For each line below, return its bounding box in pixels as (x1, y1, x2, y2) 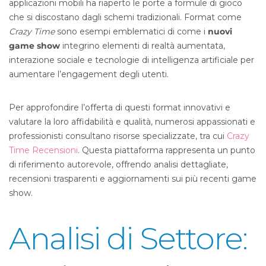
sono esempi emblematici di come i (55, 26, 208, 37)
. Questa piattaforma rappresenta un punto (78, 145, 255, 156)
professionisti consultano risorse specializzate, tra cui (9, 131, 227, 141)
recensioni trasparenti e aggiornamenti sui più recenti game (9, 173, 256, 184)
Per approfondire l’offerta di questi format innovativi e (9, 102, 230, 113)
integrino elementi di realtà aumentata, (60, 40, 225, 51)
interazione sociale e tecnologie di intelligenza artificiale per (9, 55, 254, 65)
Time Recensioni (9, 145, 78, 156)
